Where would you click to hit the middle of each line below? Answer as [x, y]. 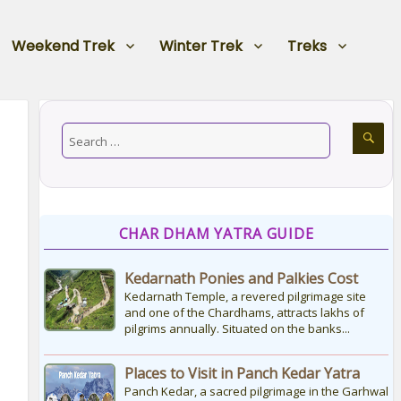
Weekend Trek [63, 46]
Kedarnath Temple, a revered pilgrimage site [245, 297]
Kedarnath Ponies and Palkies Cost [241, 279]
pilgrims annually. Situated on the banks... [237, 329]
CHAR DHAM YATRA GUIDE [216, 234]
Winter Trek [200, 46]
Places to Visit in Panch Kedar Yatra [242, 374]
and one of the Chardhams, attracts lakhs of [244, 313]
